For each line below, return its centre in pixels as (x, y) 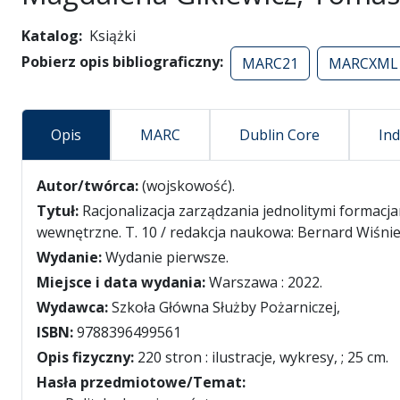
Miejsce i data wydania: (123, 282)
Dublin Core (279, 135)
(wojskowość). (188, 186)
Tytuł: (59, 211)
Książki (112, 36)
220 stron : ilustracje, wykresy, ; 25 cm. (263, 357)
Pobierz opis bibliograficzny (121, 62)
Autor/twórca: (89, 186)
